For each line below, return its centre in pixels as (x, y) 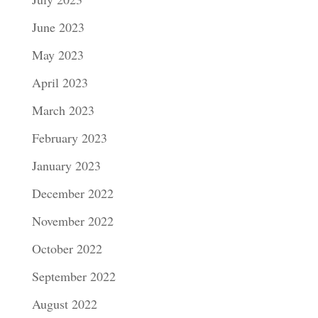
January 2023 (66, 166)
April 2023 (60, 83)
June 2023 (58, 27)
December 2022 (72, 193)
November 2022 (72, 221)
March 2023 (63, 110)
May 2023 (57, 55)
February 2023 (69, 138)
